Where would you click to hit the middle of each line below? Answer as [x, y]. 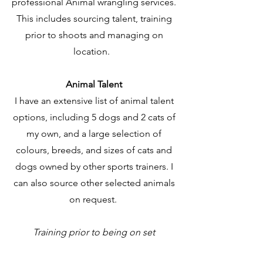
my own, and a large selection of [94, 134]
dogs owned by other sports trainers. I [94, 166]
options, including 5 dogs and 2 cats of [94, 117]
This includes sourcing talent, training [94, 18]
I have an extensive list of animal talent [94, 101]
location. [94, 51]
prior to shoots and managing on [94, 35]
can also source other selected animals [94, 183]
